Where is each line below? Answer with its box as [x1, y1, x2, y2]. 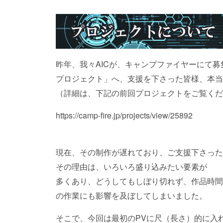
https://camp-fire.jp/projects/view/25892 [56, 110, 193, 121]
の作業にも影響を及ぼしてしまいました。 [56, 190, 207, 202]
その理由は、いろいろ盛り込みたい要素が [56, 161, 207, 173]
